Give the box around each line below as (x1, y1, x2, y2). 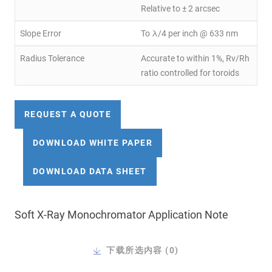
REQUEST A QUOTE (24, 109, 111, 120)
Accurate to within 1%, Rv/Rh (141, 53, 250, 64)
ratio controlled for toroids (141, 68, 239, 78)
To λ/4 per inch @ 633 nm (141, 29, 238, 39)
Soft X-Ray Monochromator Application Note (15, 208, 228, 222)
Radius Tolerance (20, 53, 84, 64)
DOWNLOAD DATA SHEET (33, 166, 147, 177)
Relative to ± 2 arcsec (141, 4, 220, 14)
